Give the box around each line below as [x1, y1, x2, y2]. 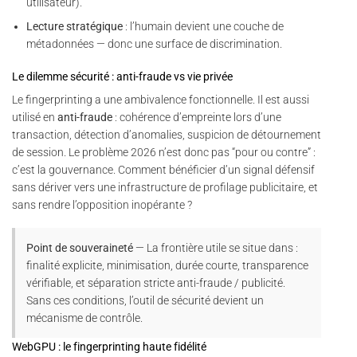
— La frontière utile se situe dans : [133, 241, 299, 254]
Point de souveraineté [26, 241, 134, 254]
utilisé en [12, 110, 57, 124]
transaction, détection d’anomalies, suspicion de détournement [12, 127, 321, 141]
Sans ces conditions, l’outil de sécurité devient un [26, 293, 265, 307]
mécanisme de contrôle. [26, 311, 143, 324]
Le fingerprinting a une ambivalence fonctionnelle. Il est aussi [12, 92, 309, 106]
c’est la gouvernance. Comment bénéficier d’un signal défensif [12, 163, 315, 176]
